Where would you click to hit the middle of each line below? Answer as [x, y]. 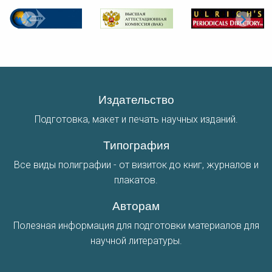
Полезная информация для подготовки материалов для [136, 226]
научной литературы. [136, 241]
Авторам [136, 205]
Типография [136, 144]
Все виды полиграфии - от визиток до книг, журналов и [136, 165]
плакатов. [136, 180]
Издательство [136, 99]
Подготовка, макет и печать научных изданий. [136, 119]
